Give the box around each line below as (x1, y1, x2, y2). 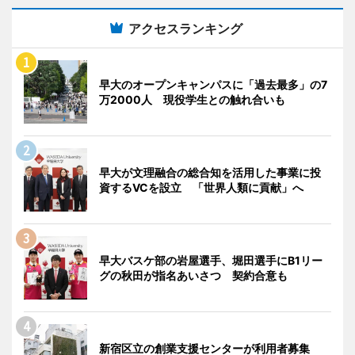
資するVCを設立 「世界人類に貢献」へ (99, 180, 303, 194)
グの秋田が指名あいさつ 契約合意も (99, 268, 288, 282)
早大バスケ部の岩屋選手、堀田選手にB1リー (99, 253, 323, 267)
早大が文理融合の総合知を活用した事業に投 (99, 165, 321, 179)
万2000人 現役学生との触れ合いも (99, 92, 285, 106)
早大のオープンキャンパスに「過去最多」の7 (99, 77, 327, 91)
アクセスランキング (128, 20, 242, 36)
